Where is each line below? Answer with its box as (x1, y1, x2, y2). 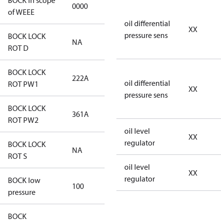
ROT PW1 (8, 79, 38, 89)
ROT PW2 (8, 115, 38, 125)
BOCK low (8, 175, 40, 185)
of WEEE (8, 7, 35, 17)
